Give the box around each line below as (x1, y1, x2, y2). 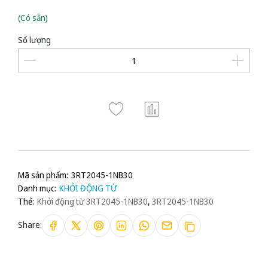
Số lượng (18, 34, 51, 46)
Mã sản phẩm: (18, 169, 68, 181)
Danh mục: (18, 182, 56, 194)
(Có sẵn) (18, 12, 48, 24)
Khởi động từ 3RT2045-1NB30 (37, 196, 148, 208)
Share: (18, 219, 42, 231)
